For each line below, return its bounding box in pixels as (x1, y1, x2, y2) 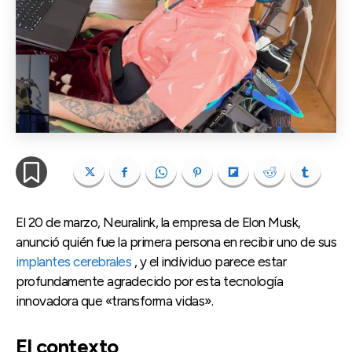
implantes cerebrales (16, 254, 131, 270)
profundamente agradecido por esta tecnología (16, 273, 283, 290)
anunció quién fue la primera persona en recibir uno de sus (16, 234, 336, 251)
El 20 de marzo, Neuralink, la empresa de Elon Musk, (16, 214, 301, 231)
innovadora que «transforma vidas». (16, 293, 213, 310)
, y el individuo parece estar (131, 254, 286, 270)
